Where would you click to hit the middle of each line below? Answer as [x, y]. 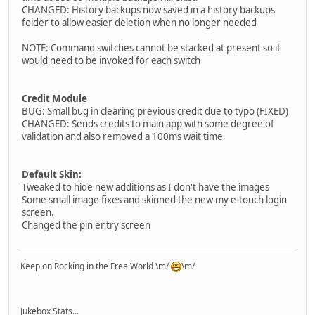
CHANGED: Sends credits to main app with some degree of [148, 124]
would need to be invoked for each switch [111, 61]
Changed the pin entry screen [86, 225]
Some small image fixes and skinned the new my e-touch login [154, 200]
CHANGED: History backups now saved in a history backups [148, 10]
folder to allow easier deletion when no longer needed [139, 23]
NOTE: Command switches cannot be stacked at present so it [151, 48]
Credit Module [54, 99]
